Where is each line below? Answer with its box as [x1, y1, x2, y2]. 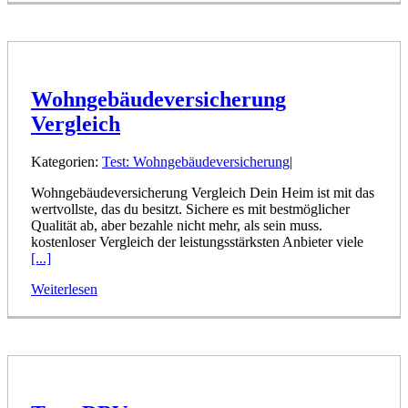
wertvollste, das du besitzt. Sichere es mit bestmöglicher [31, 201, 350, 218]
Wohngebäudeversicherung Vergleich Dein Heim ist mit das [31, 185, 374, 201]
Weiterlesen [31, 281, 97, 298]
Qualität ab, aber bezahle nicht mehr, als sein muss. [31, 218, 322, 234]
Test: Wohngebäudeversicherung [102, 154, 290, 170]
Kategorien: [31, 154, 102, 170]
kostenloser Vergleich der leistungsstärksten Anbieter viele [31, 234, 363, 250]
